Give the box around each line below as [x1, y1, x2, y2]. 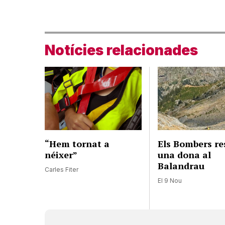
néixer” [45, 148, 77, 161]
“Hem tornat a [45, 137, 109, 150]
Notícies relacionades [45, 42, 198, 59]
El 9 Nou [158, 176, 182, 184]
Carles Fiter [45, 165, 78, 173]
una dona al [158, 148, 211, 161]
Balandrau [158, 159, 205, 172]
